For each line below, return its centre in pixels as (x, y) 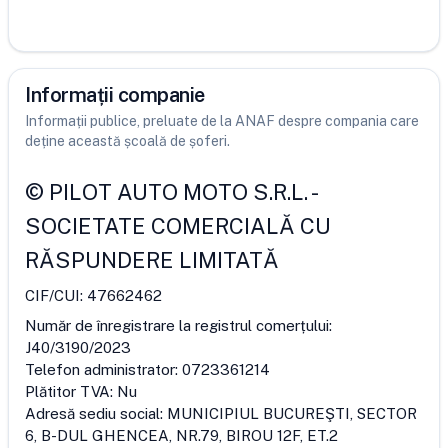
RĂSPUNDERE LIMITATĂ (152, 260)
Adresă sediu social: (96, 413)
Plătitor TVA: (71, 391)
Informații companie (115, 95)
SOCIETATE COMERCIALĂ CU (178, 226)
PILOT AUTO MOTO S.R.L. (178, 192)
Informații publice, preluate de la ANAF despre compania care (222, 121)
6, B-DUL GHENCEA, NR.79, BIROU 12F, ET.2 (181, 435)
